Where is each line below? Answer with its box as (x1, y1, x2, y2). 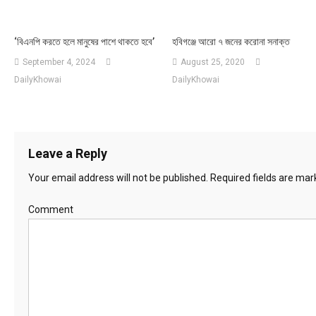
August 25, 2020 (180, 56, 245, 67)
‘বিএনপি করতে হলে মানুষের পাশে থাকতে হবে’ (13, 35, 154, 47)
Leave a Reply (28, 145, 107, 161)
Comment (28, 203, 73, 215)
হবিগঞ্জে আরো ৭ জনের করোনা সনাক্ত (171, 35, 290, 47)
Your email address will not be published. (28, 171, 208, 183)
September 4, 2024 (22, 56, 95, 67)
